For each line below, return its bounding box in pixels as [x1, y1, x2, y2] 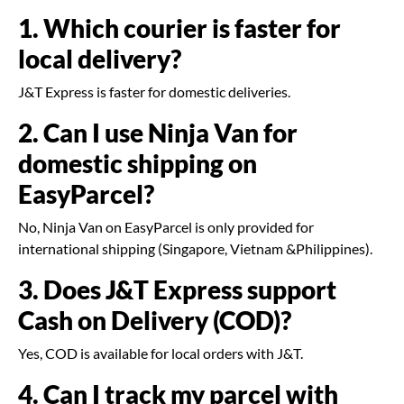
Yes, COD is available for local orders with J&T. [18, 344, 303, 363]
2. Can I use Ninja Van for [18, 117, 298, 149]
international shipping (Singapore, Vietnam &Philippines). [18, 240, 372, 258]
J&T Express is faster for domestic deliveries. [18, 83, 290, 101]
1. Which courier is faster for [18, 13, 341, 44]
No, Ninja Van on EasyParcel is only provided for [18, 218, 314, 236]
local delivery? [18, 43, 181, 75]
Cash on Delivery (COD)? [18, 305, 291, 336]
